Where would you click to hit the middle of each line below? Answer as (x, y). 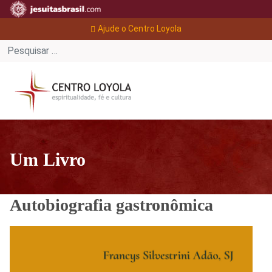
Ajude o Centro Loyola (140, 29)
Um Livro (48, 159)
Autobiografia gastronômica (111, 205)
